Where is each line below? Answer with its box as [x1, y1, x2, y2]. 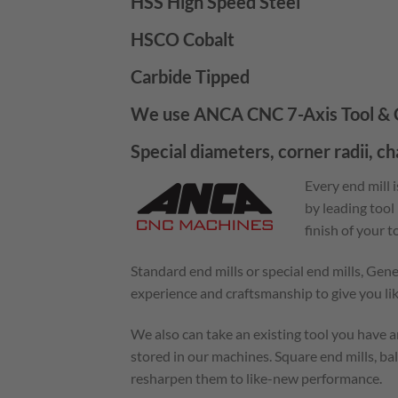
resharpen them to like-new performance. [131, 369, 382, 386]
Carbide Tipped [131, 66, 250, 88]
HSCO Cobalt [131, 28, 235, 51]
